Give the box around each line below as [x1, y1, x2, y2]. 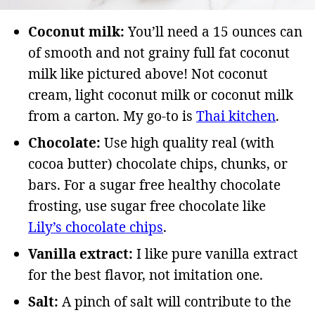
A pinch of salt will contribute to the [62, 292, 291, 311]
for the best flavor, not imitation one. [28, 266, 263, 285]
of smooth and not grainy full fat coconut [28, 44, 290, 63]
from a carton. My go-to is [28, 107, 196, 126]
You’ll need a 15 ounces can [128, 22, 302, 41]
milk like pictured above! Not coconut [28, 65, 268, 84]
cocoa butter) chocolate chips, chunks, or [28, 155, 288, 174]
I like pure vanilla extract [133, 245, 298, 264]
